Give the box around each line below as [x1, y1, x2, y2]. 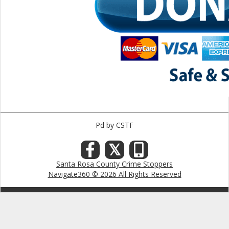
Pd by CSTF [96, 120, 133, 130]
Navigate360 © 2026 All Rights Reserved [48, 169, 181, 179]
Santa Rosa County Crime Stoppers [56, 159, 173, 169]
